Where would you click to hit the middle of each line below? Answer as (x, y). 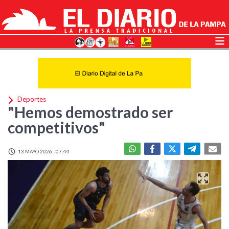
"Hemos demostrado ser (90, 112)
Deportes (31, 99)
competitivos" (56, 127)
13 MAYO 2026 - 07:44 (43, 151)
